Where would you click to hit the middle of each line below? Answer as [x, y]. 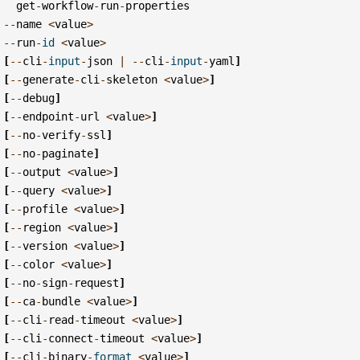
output [42, 172]
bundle [61, 301]
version [45, 245]
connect [71, 338]
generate [49, 79]
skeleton [132, 79]
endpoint [49, 116]
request [97, 282]
